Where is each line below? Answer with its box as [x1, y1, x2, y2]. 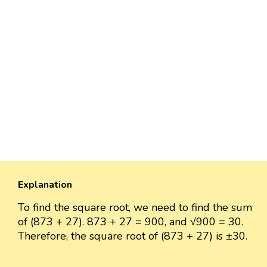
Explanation [18, 178, 72, 192]
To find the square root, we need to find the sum [18, 200, 252, 215]
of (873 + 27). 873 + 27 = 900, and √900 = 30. [18, 215, 243, 229]
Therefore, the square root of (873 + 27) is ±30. [18, 229, 247, 244]
